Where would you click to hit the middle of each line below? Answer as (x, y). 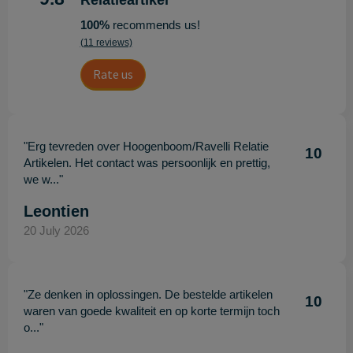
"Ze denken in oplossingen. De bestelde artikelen (148, 295)
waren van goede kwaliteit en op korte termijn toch (151, 311)
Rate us (113, 74)
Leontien (56, 212)
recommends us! (154, 25)
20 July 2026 (56, 231)
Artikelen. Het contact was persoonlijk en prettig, (147, 163)
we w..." (43, 180)
